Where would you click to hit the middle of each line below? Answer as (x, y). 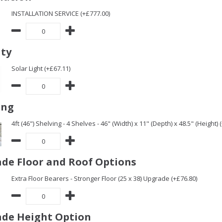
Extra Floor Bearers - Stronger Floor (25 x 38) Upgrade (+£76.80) (104, 178)
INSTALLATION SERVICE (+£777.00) (61, 13)
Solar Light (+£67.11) (41, 68)
